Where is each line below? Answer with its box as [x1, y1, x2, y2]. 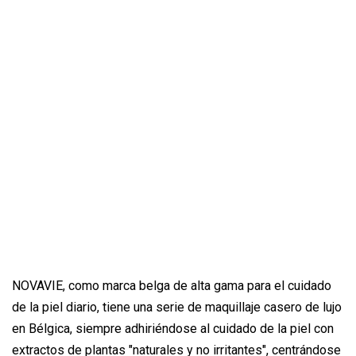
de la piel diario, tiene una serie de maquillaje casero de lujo [12, 300, 342, 315]
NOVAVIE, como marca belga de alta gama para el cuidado [12, 278, 331, 294]
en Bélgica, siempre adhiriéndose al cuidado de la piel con [12, 321, 334, 337]
